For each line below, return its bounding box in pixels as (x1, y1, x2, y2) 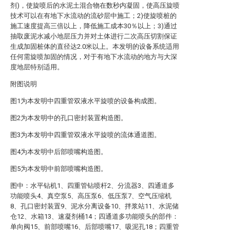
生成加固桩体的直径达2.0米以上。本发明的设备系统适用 (10, 43, 179, 50)
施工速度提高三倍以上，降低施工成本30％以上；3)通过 (10, 22, 177, 30)
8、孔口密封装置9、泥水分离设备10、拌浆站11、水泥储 (10, 202, 179, 210)
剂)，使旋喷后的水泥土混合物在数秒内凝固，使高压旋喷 (10, 2, 180, 9)
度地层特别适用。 (10, 63, 64, 71)
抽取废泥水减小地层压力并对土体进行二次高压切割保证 (10, 32, 177, 40)
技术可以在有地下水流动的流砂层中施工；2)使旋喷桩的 (10, 12, 177, 20)
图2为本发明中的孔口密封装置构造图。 (10, 114, 127, 122)
